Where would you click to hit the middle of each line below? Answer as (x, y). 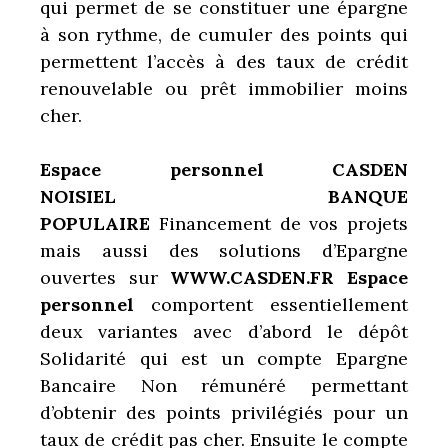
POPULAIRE (95, 224)
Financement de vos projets (279, 224)
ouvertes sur (99, 278)
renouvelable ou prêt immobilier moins (224, 89)
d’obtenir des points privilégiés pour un (224, 413)
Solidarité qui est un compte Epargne (224, 359)
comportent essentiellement (271, 305)
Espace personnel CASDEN (224, 170)
